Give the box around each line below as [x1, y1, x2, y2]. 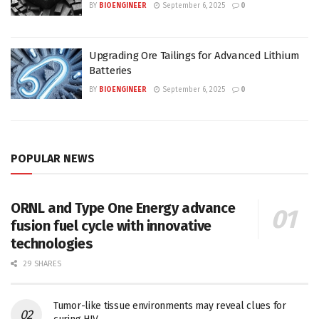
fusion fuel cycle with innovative [11, 217, 211, 234]
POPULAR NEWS [11, 152, 95, 165]
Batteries [89, 63, 132, 77]
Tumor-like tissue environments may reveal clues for [53, 300, 286, 312]
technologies [11, 235, 93, 252]
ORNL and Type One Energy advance [11, 199, 236, 216]
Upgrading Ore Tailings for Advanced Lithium [89, 48, 300, 62]
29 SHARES [21, 259, 61, 268]
